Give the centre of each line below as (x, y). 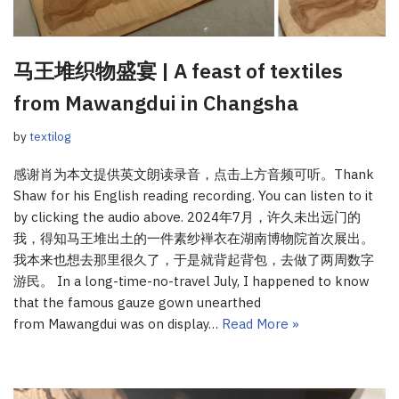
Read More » (261, 323)
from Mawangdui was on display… (118, 323)
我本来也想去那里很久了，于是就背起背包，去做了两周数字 (194, 259)
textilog (50, 136)
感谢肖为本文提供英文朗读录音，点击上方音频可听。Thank (194, 174)
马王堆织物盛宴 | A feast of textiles (178, 70)
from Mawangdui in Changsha (156, 102)
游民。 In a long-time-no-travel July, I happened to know (191, 281)
